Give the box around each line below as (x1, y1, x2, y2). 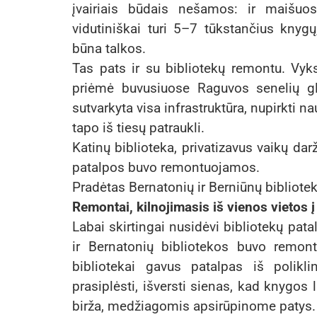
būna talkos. (72, 40, 146, 57)
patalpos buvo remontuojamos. (72, 159, 260, 176)
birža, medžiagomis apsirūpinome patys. (72, 298, 316, 315)
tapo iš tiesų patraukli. (72, 120, 204, 137)
